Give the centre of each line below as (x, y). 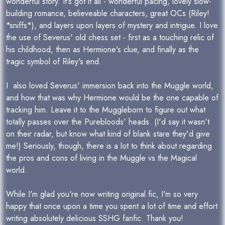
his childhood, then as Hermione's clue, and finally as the (102, 49)
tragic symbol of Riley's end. (54, 62)
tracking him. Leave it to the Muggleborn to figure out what (106, 110)
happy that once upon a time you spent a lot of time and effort (112, 206)
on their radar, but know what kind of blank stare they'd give (108, 134)
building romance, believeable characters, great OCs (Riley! (108, 13)
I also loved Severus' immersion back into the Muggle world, (110, 86)
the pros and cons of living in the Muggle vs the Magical (101, 158)
